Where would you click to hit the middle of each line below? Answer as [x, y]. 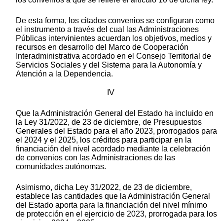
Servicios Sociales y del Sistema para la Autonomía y [109, 65]
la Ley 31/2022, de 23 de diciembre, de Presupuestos [109, 122]
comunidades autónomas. [61, 167]
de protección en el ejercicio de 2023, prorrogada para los [116, 214]
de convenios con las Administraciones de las [95, 158]
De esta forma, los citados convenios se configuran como [115, 21]
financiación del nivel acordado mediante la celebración [113, 149]
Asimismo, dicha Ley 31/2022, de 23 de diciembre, [104, 187]
